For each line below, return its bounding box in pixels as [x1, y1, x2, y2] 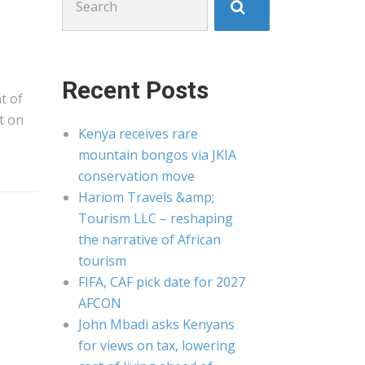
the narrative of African [78, 231, 221, 248]
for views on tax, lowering [78, 336, 235, 354]
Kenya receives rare [78, 125, 198, 143]
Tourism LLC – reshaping [78, 209, 233, 227]
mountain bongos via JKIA [78, 146, 236, 164]
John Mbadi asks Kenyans [78, 315, 235, 333]
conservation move [78, 167, 195, 185]
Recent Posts [62, 76, 209, 104]
